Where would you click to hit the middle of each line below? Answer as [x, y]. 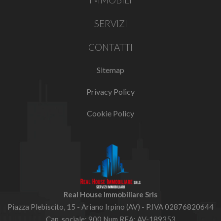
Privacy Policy [110, 92]
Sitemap [110, 70]
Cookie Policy [110, 113]
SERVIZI [110, 23]
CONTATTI [110, 47]
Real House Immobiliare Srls [110, 194]
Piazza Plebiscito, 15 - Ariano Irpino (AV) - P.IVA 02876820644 [110, 207]
